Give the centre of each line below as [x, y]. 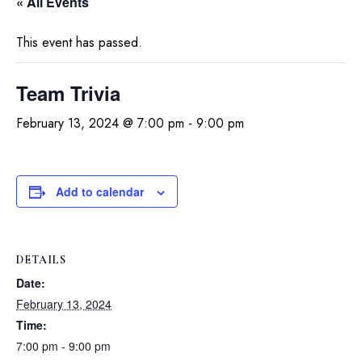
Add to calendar [100, 192]
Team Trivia [68, 93]
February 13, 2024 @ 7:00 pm [100, 123]
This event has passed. [79, 42]
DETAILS [41, 260]
